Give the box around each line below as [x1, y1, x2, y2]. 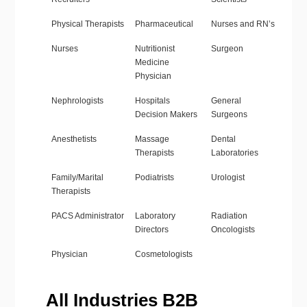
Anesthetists [51, 134, 97, 145]
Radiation [210, 211, 247, 221]
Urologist [210, 173, 245, 183]
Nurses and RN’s [210, 19, 275, 29]
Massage [134, 134, 169, 145]
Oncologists [210, 225, 255, 235]
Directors [134, 225, 169, 235]
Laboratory [134, 211, 175, 221]
